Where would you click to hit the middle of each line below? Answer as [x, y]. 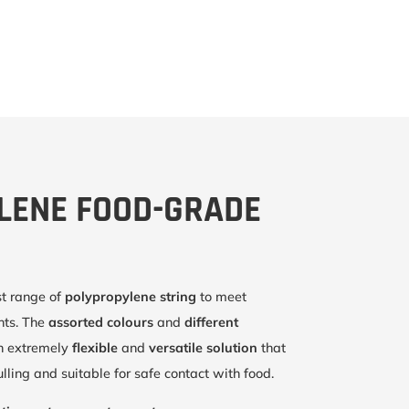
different [211, 323]
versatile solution [204, 348]
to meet [221, 297]
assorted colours [102, 323]
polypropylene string [130, 297]
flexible [96, 348]
